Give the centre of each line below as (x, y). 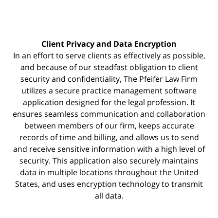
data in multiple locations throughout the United (109, 173)
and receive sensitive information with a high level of (109, 149)
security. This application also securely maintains (109, 161)
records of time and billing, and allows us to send (109, 137)
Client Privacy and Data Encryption (109, 44)
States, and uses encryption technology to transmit (109, 184)
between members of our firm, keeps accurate (109, 126)
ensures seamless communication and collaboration (109, 114)
